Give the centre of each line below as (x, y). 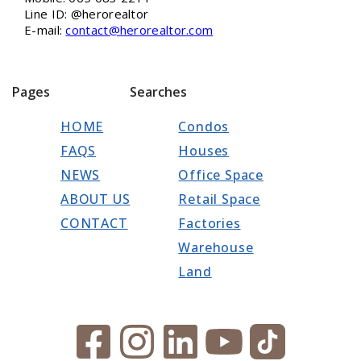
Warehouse (216, 248)
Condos (204, 127)
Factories (210, 224)
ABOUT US (95, 199)
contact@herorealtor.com (139, 30)
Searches (159, 92)
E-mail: (45, 30)
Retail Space (220, 199)
